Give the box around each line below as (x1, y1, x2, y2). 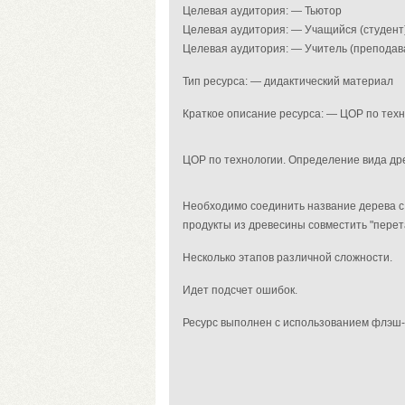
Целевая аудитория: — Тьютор (183, 5, 342, 17)
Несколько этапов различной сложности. (183, 251, 392, 264)
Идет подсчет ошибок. (183, 284, 297, 297)
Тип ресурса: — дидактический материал (183, 75, 393, 88)
